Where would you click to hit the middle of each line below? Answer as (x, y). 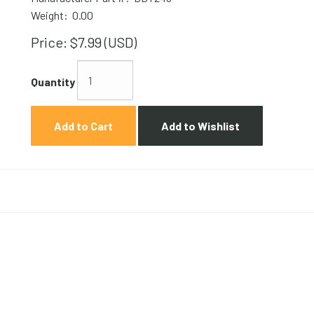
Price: (49, 42)
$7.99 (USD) (102, 42)
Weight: (49, 15)
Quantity (53, 81)
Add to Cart (83, 126)
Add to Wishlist (200, 126)
